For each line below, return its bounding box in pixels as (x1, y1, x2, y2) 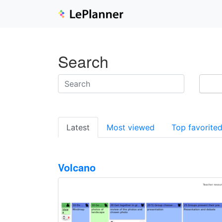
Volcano (58, 160, 96, 174)
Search (58, 50, 109, 72)
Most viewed (107, 122, 155, 132)
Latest (66, 122, 90, 132)
